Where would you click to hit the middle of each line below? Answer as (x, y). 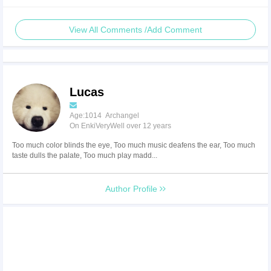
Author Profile (132, 188)
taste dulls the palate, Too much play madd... (85, 155)
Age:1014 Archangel (104, 115)
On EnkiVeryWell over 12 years (120, 126)
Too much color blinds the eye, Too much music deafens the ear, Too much (134, 145)
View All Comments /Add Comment (135, 29)
